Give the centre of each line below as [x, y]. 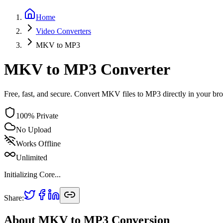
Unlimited [32, 157]
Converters [73, 31]
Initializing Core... [32, 174]
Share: [14, 198]
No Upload [34, 129]
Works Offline [38, 143]
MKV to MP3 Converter [87, 69]
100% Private [37, 115]
